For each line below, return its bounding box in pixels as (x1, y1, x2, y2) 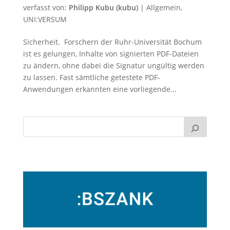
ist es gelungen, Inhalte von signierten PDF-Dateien (23, 48, 199, 59)
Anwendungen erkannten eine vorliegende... (23, 84, 177, 94)
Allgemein (146, 2, 181, 12)
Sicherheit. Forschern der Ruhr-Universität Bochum (23, 36, 202, 47)
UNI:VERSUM (23, 14, 67, 24)
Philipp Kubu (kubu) (68, 2, 138, 12)
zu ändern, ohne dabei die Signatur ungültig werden (23, 60, 204, 70)
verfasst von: (23, 2, 69, 12)
